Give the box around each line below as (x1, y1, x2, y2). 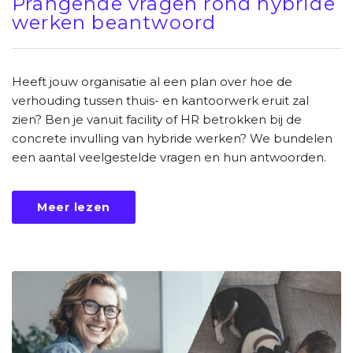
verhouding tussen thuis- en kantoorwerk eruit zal (12, 93, 309, 109)
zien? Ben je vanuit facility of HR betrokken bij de (12, 112, 302, 128)
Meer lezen (37, 200, 110, 215)
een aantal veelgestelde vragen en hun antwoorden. (12, 150, 326, 165)
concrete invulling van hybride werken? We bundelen (12, 131, 333, 147)
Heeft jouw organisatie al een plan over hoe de (12, 74, 292, 90)
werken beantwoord (12, 11, 217, 35)
